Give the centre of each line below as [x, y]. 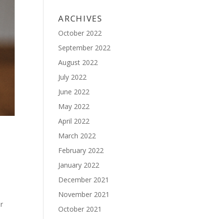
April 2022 [74, 121]
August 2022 [78, 62]
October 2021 [80, 209]
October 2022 [80, 33]
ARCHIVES [80, 18]
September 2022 [85, 48]
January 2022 [79, 165]
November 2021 [84, 194]
